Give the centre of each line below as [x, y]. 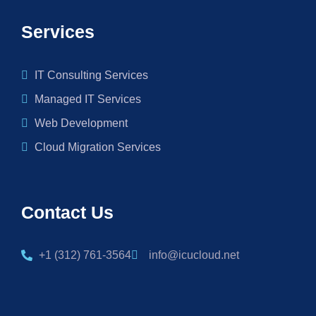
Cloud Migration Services [98, 147]
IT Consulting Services [91, 75]
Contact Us [67, 213]
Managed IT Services [88, 99]
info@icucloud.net [194, 255]
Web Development [81, 123]
